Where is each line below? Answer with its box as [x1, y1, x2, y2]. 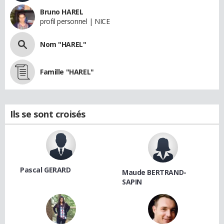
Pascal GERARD [20, 164, 71, 174]
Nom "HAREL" [40, 39, 86, 49]
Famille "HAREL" [40, 66, 94, 76]
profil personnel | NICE [40, 16, 110, 26]
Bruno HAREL [40, 6, 83, 16]
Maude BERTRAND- [122, 167, 186, 177]
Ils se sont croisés [10, 107, 86, 120]
